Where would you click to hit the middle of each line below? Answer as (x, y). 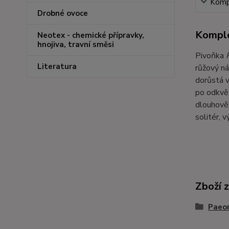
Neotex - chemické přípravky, (91, 35)
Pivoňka (210, 55)
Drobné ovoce (63, 13)
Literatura (57, 66)
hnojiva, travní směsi (76, 44)
